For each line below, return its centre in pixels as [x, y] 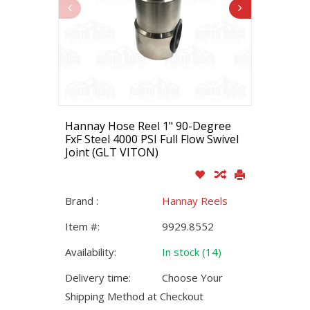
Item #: [82, 226]
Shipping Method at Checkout [134, 296]
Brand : [82, 201]
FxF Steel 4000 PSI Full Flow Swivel [152, 139]
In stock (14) [192, 252]
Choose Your [192, 277]
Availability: [91, 252]
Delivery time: [98, 277]
